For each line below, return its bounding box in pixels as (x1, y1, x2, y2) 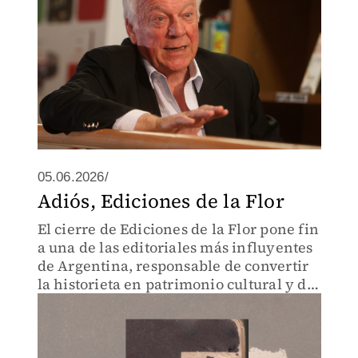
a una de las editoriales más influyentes (37, 237, 313, 257)
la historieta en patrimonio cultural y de (37, 274, 315, 294)
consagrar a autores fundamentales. (37, 292, 287, 312)
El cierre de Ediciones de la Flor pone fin (37, 219, 319, 239)
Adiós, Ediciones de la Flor (37, 188, 284, 214)
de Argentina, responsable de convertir (37, 256, 309, 276)
